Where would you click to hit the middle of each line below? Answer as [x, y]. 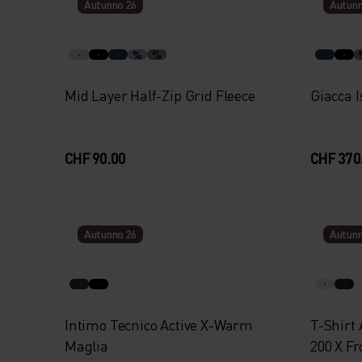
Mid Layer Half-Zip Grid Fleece [160, 95]
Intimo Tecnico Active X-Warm [159, 324]
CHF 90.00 [95, 158]
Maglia [86, 345]
